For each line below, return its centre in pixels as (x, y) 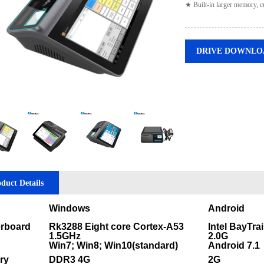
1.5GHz (65, 236)
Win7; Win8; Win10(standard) (113, 245)
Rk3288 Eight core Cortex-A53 (116, 227)
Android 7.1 (234, 245)
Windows (70, 208)
